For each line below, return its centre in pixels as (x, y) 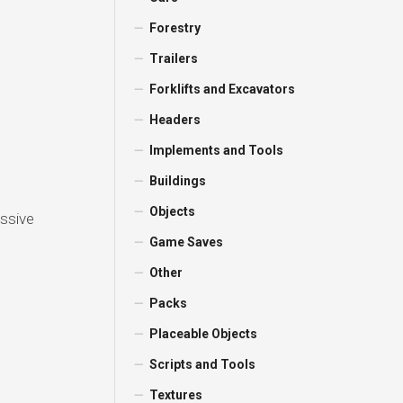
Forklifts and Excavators (223, 89)
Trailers (174, 58)
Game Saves (187, 242)
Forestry (175, 28)
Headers (175, 120)
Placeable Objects (204, 334)
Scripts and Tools (203, 364)
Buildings (178, 181)
